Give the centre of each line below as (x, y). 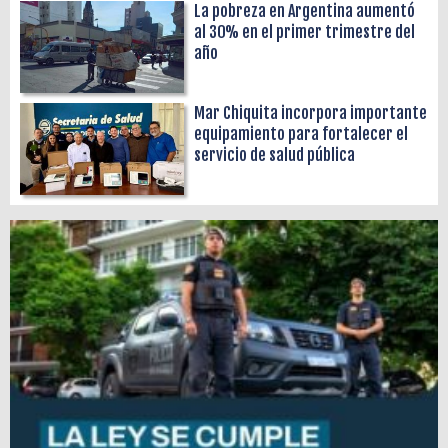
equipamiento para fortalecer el (301, 133)
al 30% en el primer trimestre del (305, 31)
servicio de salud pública (275, 154)
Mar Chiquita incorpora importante (311, 112)
